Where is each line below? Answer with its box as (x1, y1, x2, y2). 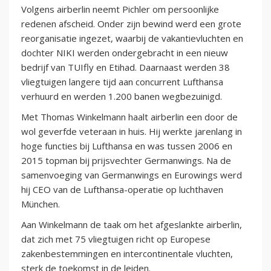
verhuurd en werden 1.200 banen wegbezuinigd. (21, 90, 222, 103)
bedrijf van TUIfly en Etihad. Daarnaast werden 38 (21, 61, 230, 74)
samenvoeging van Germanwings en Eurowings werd (21, 169, 242, 181)
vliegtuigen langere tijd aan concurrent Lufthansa (21, 76, 223, 88)
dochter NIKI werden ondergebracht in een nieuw (21, 47, 228, 59)
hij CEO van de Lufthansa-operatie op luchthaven (21, 183, 223, 196)
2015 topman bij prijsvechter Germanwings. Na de (21, 154, 231, 167)
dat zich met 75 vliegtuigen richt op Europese (21, 233, 211, 246)
